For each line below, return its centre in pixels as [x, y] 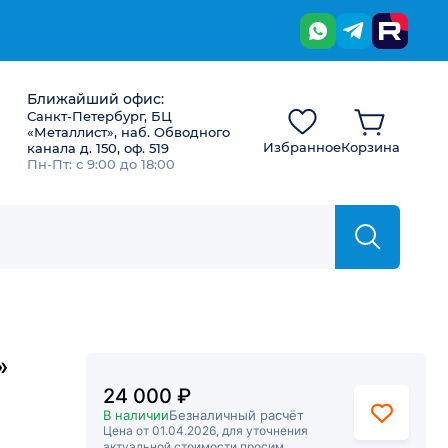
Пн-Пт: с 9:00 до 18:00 [101, 164]
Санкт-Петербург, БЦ [99, 116]
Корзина [370, 147]
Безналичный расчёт [236, 415]
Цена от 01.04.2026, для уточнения [205, 430]
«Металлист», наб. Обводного [128, 132]
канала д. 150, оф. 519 [98, 148]
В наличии [136, 415]
